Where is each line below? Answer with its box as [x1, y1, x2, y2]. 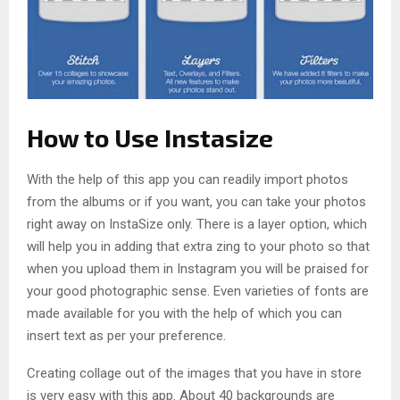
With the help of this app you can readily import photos [27, 171, 348, 187]
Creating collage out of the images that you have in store [27, 365, 362, 381]
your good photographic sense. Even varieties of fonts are [27, 283, 369, 299]
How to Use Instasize [27, 122, 273, 153]
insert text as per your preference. [27, 328, 226, 344]
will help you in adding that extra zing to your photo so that [27, 238, 370, 254]
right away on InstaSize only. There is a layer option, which [27, 216, 367, 232]
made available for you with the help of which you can [27, 305, 342, 321]
